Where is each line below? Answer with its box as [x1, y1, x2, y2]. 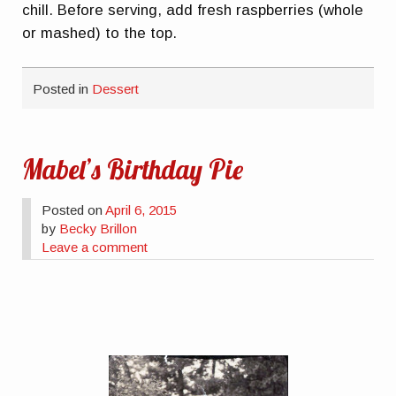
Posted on [42, 202, 106, 218]
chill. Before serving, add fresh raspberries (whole [22, 2, 364, 19]
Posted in [33, 80, 93, 96]
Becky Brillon [59, 221, 138, 237]
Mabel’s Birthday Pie [22, 153, 244, 187]
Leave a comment [42, 240, 148, 255]
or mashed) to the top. [22, 25, 178, 42]
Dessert [92, 80, 140, 96]
